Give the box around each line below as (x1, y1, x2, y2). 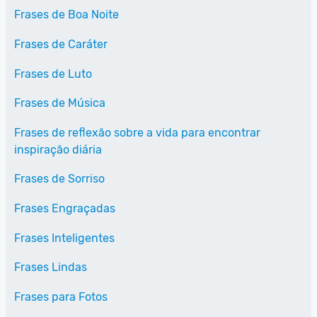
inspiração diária (14, 142, 102, 156)
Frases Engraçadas (14, 202, 115, 216)
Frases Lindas (14, 260, 87, 275)
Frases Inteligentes (14, 231, 115, 245)
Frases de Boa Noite (14, 8, 119, 22)
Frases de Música (14, 96, 105, 110)
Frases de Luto (14, 67, 92, 81)
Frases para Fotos (14, 289, 108, 304)
